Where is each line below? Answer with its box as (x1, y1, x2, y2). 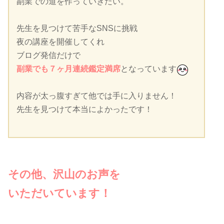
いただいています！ (8, 186, 111, 199)
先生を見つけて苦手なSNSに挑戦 (16, 23, 137, 32)
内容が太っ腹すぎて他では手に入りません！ (16, 91, 176, 100)
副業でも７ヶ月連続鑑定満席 (16, 64, 120, 73)
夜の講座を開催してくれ (16, 37, 104, 46)
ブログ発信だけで (16, 50, 80, 59)
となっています (120, 64, 176, 73)
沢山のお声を (53, 167, 120, 180)
